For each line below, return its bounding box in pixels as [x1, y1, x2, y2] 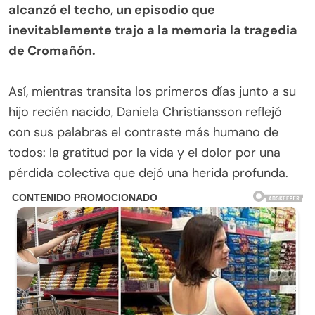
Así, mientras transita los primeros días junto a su [8, 82, 296, 100]
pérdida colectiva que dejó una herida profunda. [8, 164, 288, 181]
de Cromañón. [8, 41, 96, 59]
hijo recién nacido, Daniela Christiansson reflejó [8, 103, 282, 120]
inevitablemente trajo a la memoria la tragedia [8, 21, 297, 39]
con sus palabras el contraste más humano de [8, 123, 278, 141]
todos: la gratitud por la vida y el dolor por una [8, 143, 281, 161]
